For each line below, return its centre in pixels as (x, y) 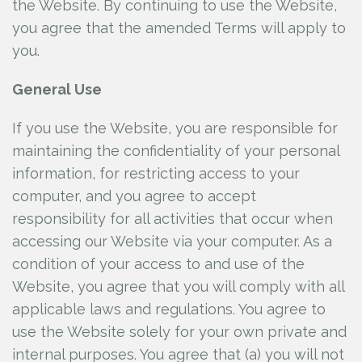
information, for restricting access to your (156, 173)
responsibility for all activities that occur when (173, 219)
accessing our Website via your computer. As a (172, 241)
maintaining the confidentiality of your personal (176, 151)
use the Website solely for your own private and (179, 332)
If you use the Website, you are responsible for (175, 128)
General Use (57, 89)
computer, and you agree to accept (134, 196)
